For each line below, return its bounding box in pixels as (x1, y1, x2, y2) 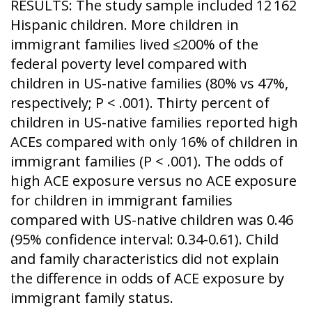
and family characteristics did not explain (10, 249, 279, 268)
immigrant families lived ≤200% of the (10, 35, 258, 54)
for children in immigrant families (10, 191, 233, 210)
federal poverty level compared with (10, 54, 247, 73)
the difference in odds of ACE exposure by (10, 269, 284, 288)
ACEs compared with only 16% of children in (10, 132, 298, 151)
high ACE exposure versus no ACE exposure (10, 171, 297, 190)
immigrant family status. (10, 288, 173, 307)
